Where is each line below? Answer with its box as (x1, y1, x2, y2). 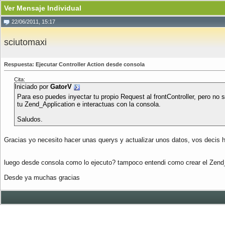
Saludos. (17, 116, 43, 123)
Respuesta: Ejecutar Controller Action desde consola (4, 61, 145, 67)
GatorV (50, 83, 72, 90)
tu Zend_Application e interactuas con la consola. (17, 100, 161, 108)
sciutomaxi (4, 37, 47, 47)
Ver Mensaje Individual (4, 4, 81, 12)
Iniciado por (15, 83, 50, 90)
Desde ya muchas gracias (4, 174, 80, 181)
